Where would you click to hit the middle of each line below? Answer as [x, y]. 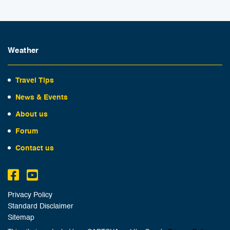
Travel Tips [35, 81]
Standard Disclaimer [41, 207]
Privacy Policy [30, 195]
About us [32, 114]
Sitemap [21, 218]
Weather [23, 51]
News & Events [42, 98]
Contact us [35, 148]
